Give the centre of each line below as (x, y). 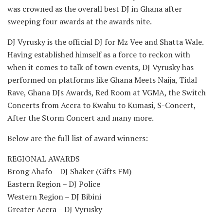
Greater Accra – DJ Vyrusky (55, 209)
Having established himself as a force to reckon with (99, 55)
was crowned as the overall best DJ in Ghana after (95, 9)
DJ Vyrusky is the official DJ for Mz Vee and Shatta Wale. (106, 42)
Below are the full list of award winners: (78, 138)
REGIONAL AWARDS (44, 159)
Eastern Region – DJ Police (54, 184)
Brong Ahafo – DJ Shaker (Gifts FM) (69, 172)
